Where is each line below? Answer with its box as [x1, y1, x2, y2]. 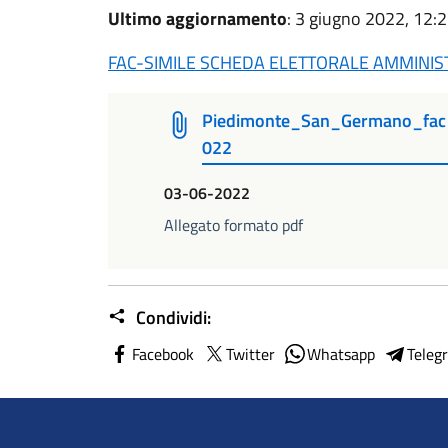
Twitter [226, 341, 275, 366]
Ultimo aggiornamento [108, 5, 287, 32]
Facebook [132, 341, 194, 366]
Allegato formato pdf [164, 212, 303, 237]
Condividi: [132, 303, 211, 331]
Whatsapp [307, 341, 375, 366]
